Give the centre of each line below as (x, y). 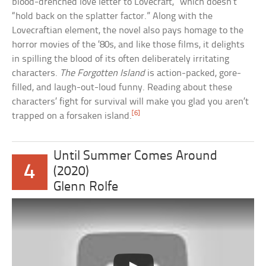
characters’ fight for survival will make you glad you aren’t (131, 102)
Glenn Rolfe (85, 187)
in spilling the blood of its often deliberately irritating (121, 59)
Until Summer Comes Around (135, 156)
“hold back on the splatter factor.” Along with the (113, 16)
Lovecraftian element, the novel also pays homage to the (128, 30)
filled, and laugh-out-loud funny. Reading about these (122, 87)
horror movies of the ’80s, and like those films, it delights (129, 45)
